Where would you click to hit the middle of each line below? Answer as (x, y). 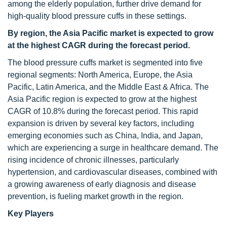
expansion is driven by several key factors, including (101, 123)
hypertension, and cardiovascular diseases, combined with (112, 172)
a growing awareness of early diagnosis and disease (102, 184)
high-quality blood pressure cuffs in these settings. (97, 16)
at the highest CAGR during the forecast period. (99, 45)
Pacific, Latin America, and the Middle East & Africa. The (108, 87)
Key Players (31, 214)
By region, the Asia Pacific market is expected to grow (110, 33)
